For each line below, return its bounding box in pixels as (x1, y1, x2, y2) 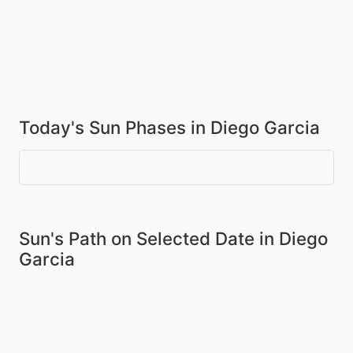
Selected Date (136, 227, 255, 249)
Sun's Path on (19, 227, 136, 249)
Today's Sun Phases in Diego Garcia (19, 116, 320, 138)
